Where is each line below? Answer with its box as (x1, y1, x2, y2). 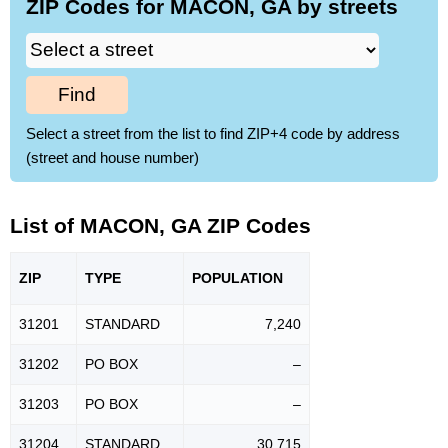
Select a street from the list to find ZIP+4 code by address (26, 124, 400, 142)
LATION (231, 269, 283, 286)
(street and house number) (26, 148, 199, 166)
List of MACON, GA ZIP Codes (10, 214, 311, 238)
